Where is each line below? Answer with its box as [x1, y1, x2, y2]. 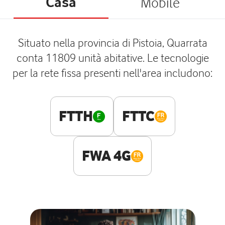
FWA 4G [82, 147, 131, 164]
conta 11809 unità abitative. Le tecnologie [16, 51, 209, 64]
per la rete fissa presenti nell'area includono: [13, 66, 212, 79]
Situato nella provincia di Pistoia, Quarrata [18, 36, 207, 49]
